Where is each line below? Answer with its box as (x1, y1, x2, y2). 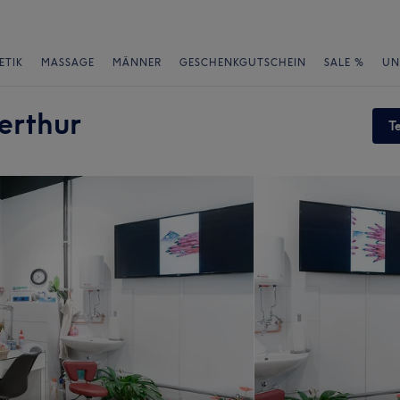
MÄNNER (112, 56, 162, 69)
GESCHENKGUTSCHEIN (179, 56, 306, 69)
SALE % (324, 56, 364, 69)
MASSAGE (41, 56, 95, 69)
